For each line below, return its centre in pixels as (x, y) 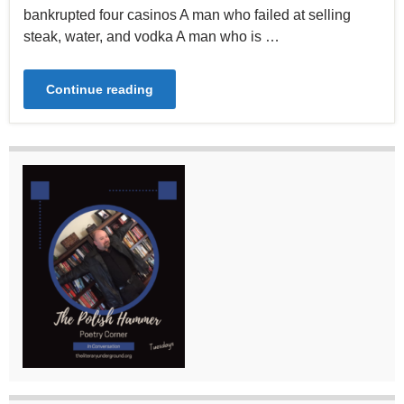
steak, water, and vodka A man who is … (151, 37)
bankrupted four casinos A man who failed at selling (187, 15)
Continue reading (100, 90)
